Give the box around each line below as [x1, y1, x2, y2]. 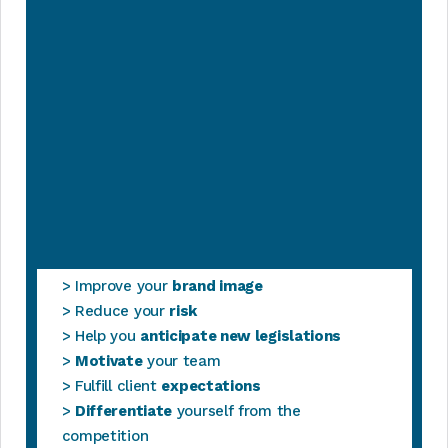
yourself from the [172, 402, 301, 420]
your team [142, 352, 221, 370]
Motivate [74, 352, 143, 370]
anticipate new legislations [140, 327, 342, 345]
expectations [161, 377, 261, 395]
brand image [172, 277, 267, 295]
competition [61, 427, 149, 445]
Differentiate [74, 402, 173, 420]
